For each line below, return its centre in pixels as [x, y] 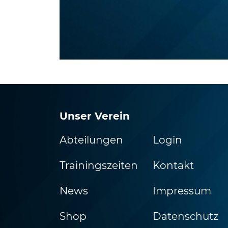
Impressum [182, 191]
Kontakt [173, 165]
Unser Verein [95, 116]
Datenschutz [185, 216]
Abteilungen [91, 140]
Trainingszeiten [99, 165]
